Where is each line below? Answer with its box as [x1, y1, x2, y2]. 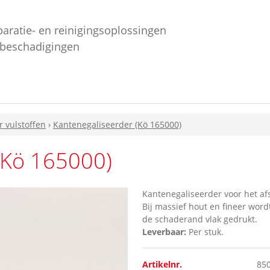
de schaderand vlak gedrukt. [142, 213, 257, 225]
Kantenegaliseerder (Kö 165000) [53, 119, 181, 131]
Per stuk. [189, 226, 224, 238]
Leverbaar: [142, 226, 189, 238]
